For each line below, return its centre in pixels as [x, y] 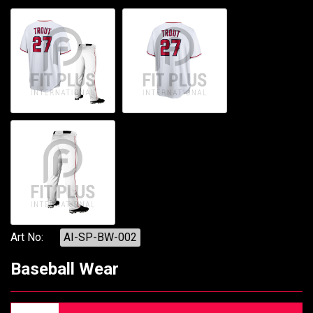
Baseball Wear [65, 269]
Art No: [28, 237]
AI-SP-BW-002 [100, 237]
